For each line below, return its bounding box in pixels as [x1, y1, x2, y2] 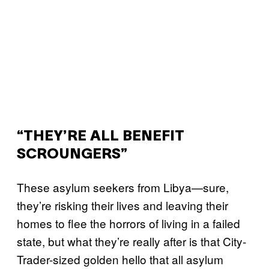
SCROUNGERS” [17, 148, 127, 162]
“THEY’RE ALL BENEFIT [17, 130, 184, 144]
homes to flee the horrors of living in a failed [17, 215, 240, 231]
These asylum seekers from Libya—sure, [17, 179, 229, 195]
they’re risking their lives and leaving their [17, 197, 228, 213]
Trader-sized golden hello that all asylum [17, 251, 223, 267]
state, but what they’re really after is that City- [17, 233, 246, 249]
